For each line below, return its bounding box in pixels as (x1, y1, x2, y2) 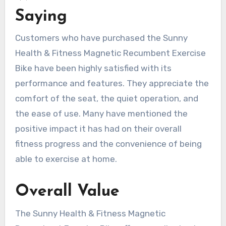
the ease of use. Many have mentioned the (15, 108, 188, 119)
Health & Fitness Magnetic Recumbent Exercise (15, 48, 206, 59)
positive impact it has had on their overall (15, 124, 182, 134)
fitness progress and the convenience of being (15, 139, 202, 149)
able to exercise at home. (15, 154, 117, 164)
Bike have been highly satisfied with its (15, 63, 172, 74)
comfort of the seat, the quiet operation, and (15, 93, 198, 104)
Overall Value (15, 184, 120, 200)
